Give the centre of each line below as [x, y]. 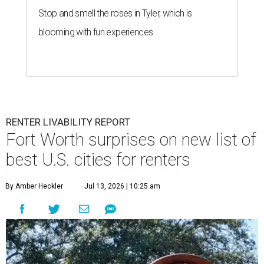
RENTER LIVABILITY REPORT [68, 122]
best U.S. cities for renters [98, 160]
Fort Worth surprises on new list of [131, 140]
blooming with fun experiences [96, 32]
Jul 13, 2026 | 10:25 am [122, 186]
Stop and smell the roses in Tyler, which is [115, 13]
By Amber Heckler [34, 186]
